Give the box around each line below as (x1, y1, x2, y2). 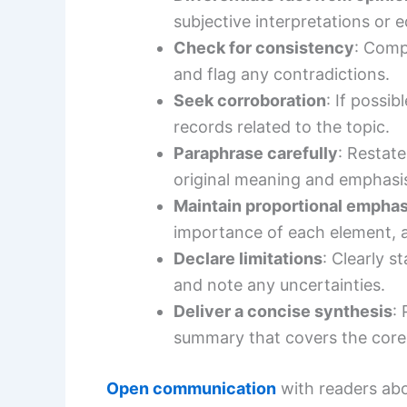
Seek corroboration (174, 91, 326, 111)
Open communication (106, 379, 276, 399)
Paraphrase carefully (174, 144, 338, 164)
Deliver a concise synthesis (174, 302, 392, 322)
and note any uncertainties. (174, 275, 385, 295)
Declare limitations (174, 249, 323, 269)
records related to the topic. (174, 117, 390, 137)
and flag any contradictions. (174, 65, 390, 84)
